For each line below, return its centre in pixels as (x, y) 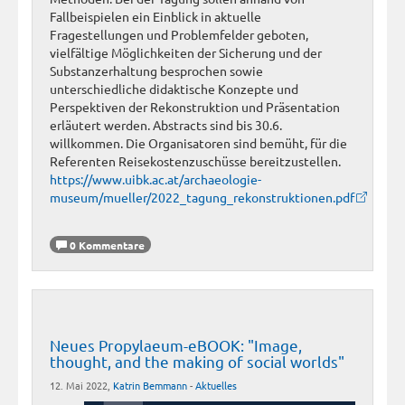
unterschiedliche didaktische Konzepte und (174, 88)
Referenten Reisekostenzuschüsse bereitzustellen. (195, 160)
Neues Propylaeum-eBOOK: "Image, (176, 345)
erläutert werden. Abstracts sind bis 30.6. (166, 124)
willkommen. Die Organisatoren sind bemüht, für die (198, 142)
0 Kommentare (106, 245)
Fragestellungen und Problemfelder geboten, (179, 34)
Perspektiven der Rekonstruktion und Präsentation (195, 106)
